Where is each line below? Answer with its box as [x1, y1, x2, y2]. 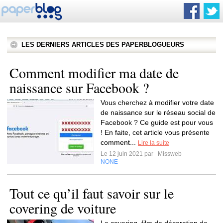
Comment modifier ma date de [9, 63, 179, 82]
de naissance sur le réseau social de [101, 109, 216, 116]
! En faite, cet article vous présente [101, 128, 210, 136]
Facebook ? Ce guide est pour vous [101, 118, 213, 126]
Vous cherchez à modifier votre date [101, 99, 214, 107]
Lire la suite [138, 139, 169, 146]
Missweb [156, 150, 182, 157]
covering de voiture [9, 199, 116, 218]
